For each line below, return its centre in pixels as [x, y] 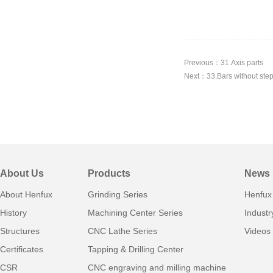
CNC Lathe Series [122, 231]
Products [109, 173]
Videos [257, 231]
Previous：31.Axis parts [224, 63]
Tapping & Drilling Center [136, 249]
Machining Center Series [135, 213]
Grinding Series [118, 194]
